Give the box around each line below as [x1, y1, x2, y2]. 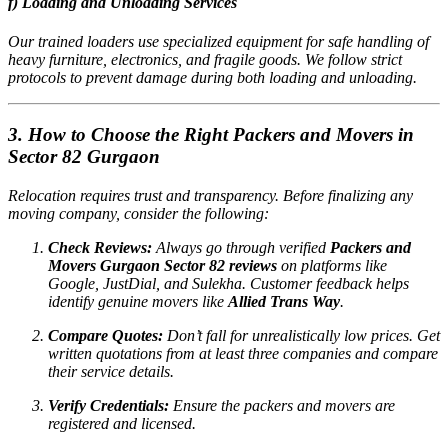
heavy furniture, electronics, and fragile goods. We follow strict [8, 51, 402, 69]
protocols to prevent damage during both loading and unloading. [8, 69, 417, 87]
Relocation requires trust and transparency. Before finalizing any [8, 186, 413, 204]
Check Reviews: [48, 238, 152, 256]
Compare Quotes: [48, 326, 163, 344]
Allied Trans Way [228, 292, 340, 310]
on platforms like [277, 256, 387, 274]
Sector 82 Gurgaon [8, 146, 160, 168]
